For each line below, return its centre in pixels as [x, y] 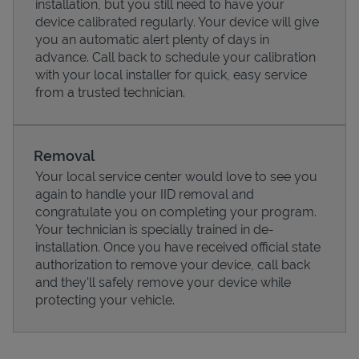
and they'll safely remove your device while [163, 282]
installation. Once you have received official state [178, 247]
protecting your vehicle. [105, 300]
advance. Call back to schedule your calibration [175, 57]
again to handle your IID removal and [145, 194]
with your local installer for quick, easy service [171, 75]
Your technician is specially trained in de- [155, 229]
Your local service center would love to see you [176, 176]
